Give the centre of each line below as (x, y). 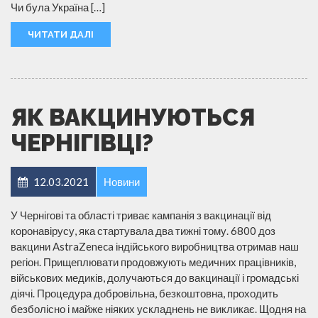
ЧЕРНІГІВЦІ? (82, 143)
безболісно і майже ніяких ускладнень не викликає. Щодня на (158, 308)
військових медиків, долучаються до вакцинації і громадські (155, 277)
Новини (122, 181)
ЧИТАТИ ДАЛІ (61, 34)
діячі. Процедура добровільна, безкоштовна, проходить (144, 293)
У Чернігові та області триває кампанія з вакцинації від (141, 215)
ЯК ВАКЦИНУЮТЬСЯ (133, 117)
